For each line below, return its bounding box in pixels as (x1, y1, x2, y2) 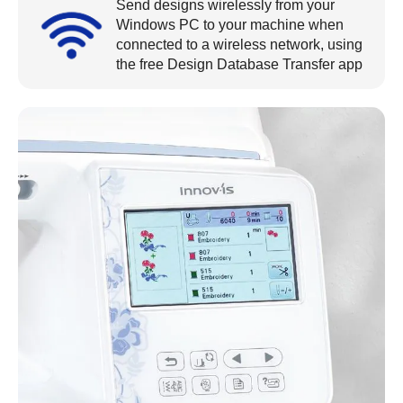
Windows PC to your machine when (116, 17, 344, 32)
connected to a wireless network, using (116, 37, 363, 52)
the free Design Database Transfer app (116, 57, 363, 72)
